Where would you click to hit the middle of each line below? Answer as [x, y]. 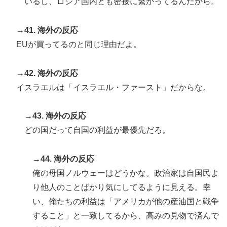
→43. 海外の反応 [55, 116]
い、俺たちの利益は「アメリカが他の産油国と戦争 [126, 202]
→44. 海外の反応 [63, 159]
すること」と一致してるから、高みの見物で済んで [126, 216]
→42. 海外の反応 [47, 73]
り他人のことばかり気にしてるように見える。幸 [122, 187]
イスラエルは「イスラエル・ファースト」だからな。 [113, 87]
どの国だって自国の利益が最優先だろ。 [97, 130]
